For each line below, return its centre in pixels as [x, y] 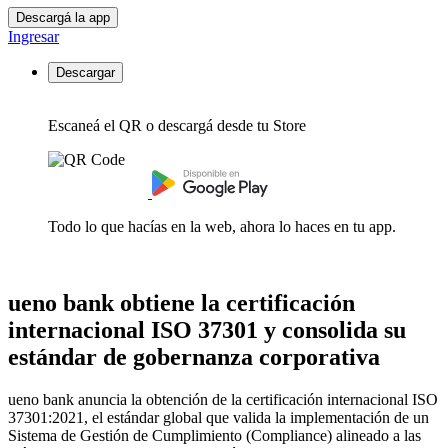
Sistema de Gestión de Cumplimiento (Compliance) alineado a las [214, 435]
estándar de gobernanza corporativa [194, 356]
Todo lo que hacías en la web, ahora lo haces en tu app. [222, 226]
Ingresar [33, 36]
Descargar [85, 72]
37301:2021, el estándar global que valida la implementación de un [218, 417]
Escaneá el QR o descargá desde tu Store [177, 125]
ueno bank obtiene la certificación [181, 302]
